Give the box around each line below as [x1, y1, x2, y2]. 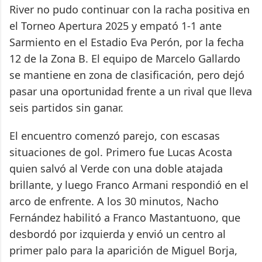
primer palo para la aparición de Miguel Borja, [9, 243, 237, 257]
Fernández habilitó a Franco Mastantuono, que [9, 210, 240, 225]
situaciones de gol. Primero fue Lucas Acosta [9, 144, 232, 159]
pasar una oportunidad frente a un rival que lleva [9, 84, 252, 98]
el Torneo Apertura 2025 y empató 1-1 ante [9, 18, 222, 33]
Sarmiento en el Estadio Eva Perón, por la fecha [9, 35, 244, 49]
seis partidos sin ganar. [9, 100, 123, 115]
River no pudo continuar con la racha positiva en [9, 2, 250, 16]
